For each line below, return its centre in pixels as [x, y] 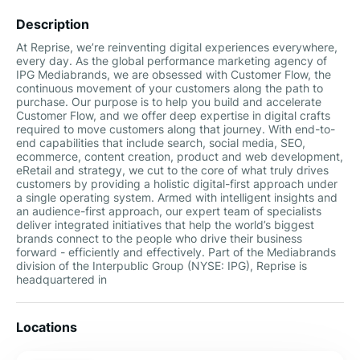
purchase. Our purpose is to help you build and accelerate [169, 102]
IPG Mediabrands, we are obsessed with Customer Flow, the [174, 74]
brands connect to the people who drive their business [159, 238]
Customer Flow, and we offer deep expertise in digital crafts [173, 115]
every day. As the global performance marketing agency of [172, 61]
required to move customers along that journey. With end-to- [176, 129]
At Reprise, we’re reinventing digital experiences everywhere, [177, 47]
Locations [47, 327]
